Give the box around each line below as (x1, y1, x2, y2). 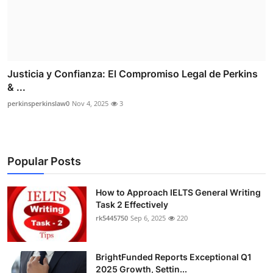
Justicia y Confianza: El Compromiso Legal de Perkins (7, 68, 258, 80)
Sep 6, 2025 (130, 213, 166, 223)
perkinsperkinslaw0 (7, 99, 69, 108)
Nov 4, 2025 (72, 99, 108, 108)
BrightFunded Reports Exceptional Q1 (96, 252, 252, 263)
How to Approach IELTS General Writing (96, 187, 261, 198)
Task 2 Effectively (96, 199, 168, 210)
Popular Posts (7, 155, 81, 168)
